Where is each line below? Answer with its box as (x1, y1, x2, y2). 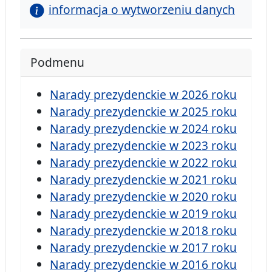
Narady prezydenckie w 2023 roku (50, 137, 237, 154)
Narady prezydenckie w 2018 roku (50, 222, 237, 239)
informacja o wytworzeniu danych (49, 1, 235, 18)
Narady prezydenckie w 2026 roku (50, 86, 237, 103)
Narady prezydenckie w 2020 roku (50, 188, 237, 205)
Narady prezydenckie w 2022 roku (50, 154, 237, 171)
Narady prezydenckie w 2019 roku (50, 205, 237, 222)
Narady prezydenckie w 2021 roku (50, 171, 237, 188)
